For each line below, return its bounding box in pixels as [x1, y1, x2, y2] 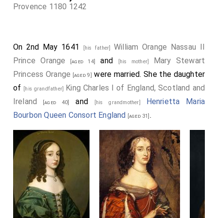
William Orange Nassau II [114, 42, 205, 52]
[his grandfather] [23, 86, 66, 92]
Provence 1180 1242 [13, 2, 87, 11]
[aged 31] [126, 113, 150, 119]
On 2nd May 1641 [13, 42, 83, 52]
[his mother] [118, 58, 154, 65]
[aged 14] [65, 58, 96, 65]
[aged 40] [37, 99, 70, 106]
